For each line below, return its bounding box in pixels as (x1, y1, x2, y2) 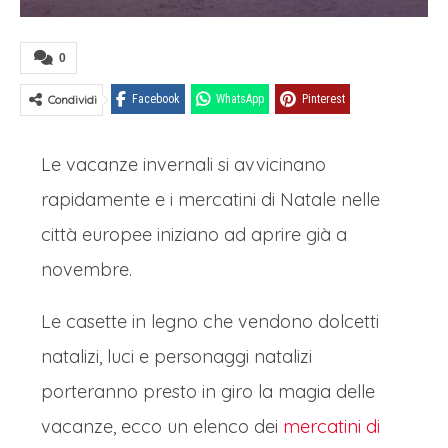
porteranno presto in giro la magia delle (41, 380, 375, 403)
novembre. (41, 258, 132, 281)
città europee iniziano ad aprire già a (41, 223, 347, 246)
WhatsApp (216, 92, 264, 106)
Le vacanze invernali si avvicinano (41, 153, 326, 176)
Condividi (48, 92, 97, 107)
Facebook (132, 92, 180, 106)
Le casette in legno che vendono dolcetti (41, 310, 379, 333)
